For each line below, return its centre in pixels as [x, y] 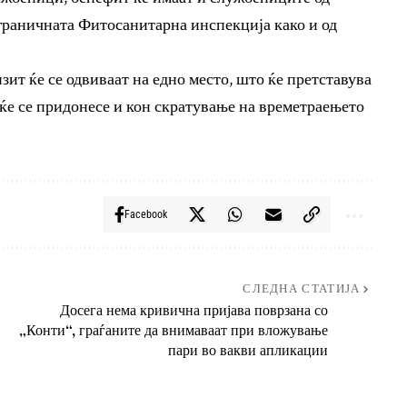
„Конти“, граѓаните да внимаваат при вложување [173, 330]
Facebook [145, 215]
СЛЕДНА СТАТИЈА [302, 290]
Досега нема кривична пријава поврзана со [194, 310]
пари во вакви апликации [248, 350]
